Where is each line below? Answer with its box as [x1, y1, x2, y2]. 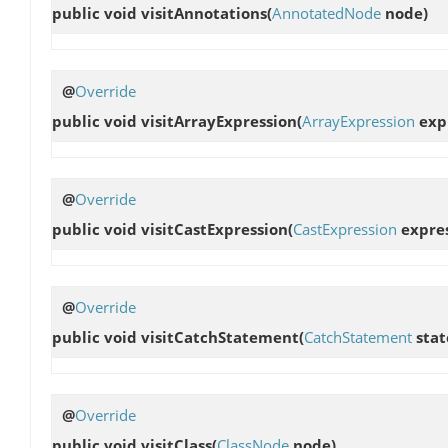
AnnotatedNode [272, 2, 381, 23]
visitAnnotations [141, 2, 267, 23]
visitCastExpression [141, 218, 288, 239]
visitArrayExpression [141, 110, 297, 131]
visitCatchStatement [141, 327, 299, 348]
